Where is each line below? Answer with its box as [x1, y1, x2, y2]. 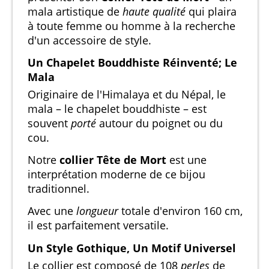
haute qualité [122, 4, 186, 19]
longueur [76, 204, 118, 219]
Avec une [28, 204, 76, 219]
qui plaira [186, 4, 237, 19]
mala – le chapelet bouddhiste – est [28, 101, 207, 116]
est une [166, 153, 207, 168]
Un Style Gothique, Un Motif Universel [28, 240, 236, 255]
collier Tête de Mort [59, 153, 166, 168]
